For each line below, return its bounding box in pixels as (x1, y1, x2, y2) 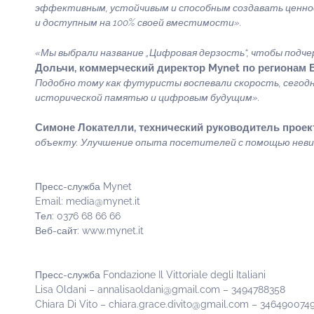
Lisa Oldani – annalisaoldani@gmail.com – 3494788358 (35, 284, 285, 295)
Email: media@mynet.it (35, 196, 140, 207)
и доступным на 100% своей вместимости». (35, 17, 242, 28)
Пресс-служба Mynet (35, 181, 132, 192)
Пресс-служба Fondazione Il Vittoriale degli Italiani (35, 269, 266, 280)
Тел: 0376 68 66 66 (35, 210, 121, 221)
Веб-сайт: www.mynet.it (35, 225, 144, 236)
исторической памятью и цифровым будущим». (35, 92, 260, 103)
